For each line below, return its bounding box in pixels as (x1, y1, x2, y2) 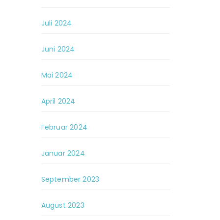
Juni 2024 (41, 44, 75, 54)
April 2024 (41, 96, 76, 106)
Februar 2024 (41, 122, 87, 132)
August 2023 (41, 200, 84, 210)
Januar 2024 (41, 148, 85, 158)
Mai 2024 (41, 70, 73, 80)
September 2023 (41, 174, 100, 184)
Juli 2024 (41, 18, 72, 28)
